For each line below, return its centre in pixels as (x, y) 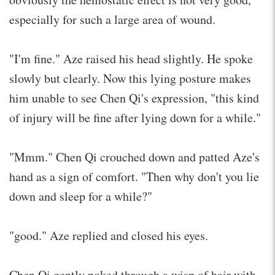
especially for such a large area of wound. (112, 19)
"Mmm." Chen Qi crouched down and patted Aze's (134, 157)
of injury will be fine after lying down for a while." (135, 117)
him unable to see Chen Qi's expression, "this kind (134, 98)
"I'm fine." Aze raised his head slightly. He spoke (131, 58)
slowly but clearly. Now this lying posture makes (130, 78)
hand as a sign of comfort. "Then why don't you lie (134, 176)
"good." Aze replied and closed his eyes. (109, 235)
